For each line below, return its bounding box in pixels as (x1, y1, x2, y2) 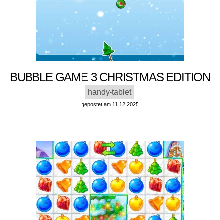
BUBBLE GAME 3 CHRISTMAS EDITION (10, 70, 210, 84)
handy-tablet (87, 88, 131, 97)
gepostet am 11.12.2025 (81, 101, 138, 108)
